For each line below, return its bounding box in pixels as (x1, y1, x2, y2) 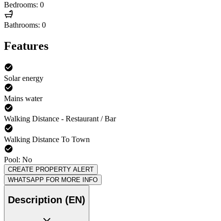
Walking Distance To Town (4, 135, 90, 144)
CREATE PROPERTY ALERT (8, 165, 94, 173)
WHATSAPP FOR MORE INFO (8, 176, 98, 184)
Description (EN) (8, 194, 85, 206)
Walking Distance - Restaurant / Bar (4, 114, 116, 123)
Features (4, 39, 48, 52)
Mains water (4, 94, 42, 103)
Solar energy (4, 74, 43, 83)
